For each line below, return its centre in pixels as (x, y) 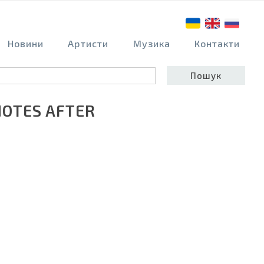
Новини (25, 44)
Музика (151, 44)
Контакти (217, 44)
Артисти (88, 44)
